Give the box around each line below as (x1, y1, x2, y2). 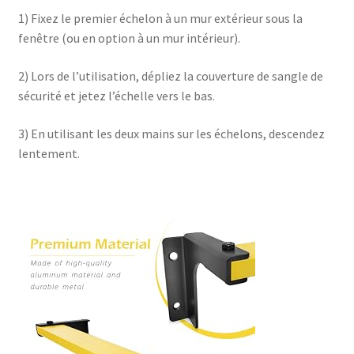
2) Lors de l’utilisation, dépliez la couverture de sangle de (17, 68, 323, 85)
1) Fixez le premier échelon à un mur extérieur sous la (17, 10, 303, 27)
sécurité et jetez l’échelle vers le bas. (17, 88, 215, 104)
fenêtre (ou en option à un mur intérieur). (17, 30, 240, 47)
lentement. (17, 145, 80, 161)
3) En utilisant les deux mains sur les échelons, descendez (17, 125, 325, 141)
